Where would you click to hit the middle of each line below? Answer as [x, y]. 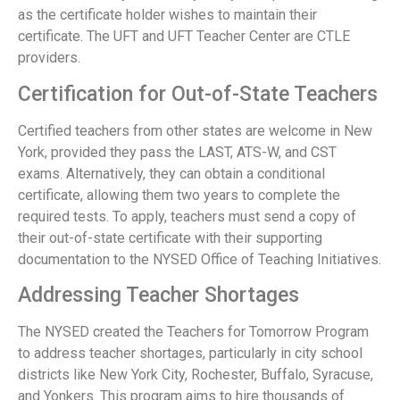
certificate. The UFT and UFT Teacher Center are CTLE [184, 37]
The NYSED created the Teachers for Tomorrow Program [193, 332]
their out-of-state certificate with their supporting [170, 237]
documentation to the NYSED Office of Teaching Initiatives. [200, 259]
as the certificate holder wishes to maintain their [167, 15]
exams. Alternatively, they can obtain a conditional [171, 173]
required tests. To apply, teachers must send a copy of [187, 216]
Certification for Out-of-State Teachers [198, 94]
